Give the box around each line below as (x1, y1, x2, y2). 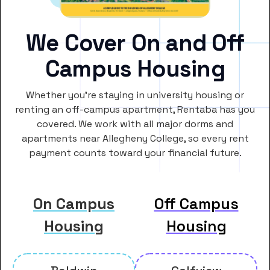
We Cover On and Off (26, 28, 244, 58)
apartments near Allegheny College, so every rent (21, 132, 249, 145)
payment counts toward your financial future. (28, 146, 242, 160)
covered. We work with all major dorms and (37, 118, 233, 131)
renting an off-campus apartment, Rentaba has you (15, 103, 255, 116)
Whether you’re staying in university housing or (26, 89, 244, 102)
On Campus (33, 194, 115, 214)
